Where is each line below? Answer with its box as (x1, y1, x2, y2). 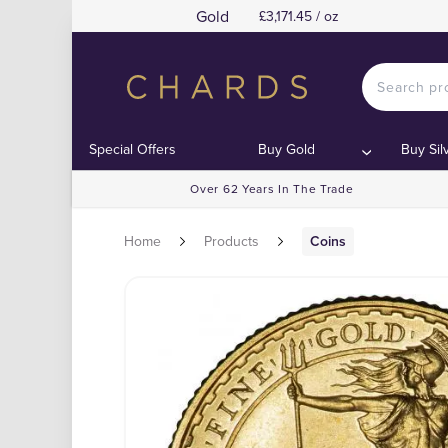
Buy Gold (258, 139, 316, 159)
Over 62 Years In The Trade (190, 180, 354, 197)
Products (204, 231, 259, 251)
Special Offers (89, 139, 177, 159)
